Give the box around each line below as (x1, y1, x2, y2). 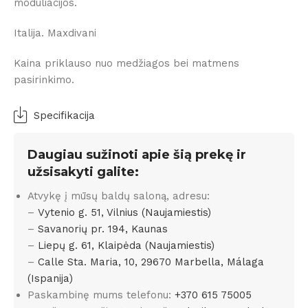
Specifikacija (34, 109, 95, 122)
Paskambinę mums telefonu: (27, 288, 175, 301)
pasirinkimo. (14, 73, 74, 86)
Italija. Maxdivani (14, 26, 96, 39)
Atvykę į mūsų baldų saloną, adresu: (27, 189, 210, 202)
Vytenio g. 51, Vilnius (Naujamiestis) (38, 206, 211, 219)
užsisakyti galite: (27, 164, 139, 179)
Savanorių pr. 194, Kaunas (38, 222, 168, 235)
